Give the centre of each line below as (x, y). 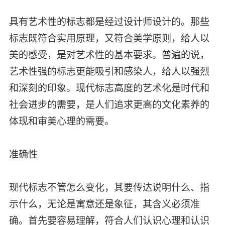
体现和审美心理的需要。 (63, 121)
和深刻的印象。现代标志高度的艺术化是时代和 (109, 88)
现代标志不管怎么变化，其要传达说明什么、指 (109, 187)
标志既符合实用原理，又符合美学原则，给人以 (109, 38)
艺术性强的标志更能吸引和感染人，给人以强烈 (109, 71)
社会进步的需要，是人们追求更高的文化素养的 (109, 104)
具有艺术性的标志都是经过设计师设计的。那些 (109, 22)
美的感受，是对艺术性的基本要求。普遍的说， (109, 55)
